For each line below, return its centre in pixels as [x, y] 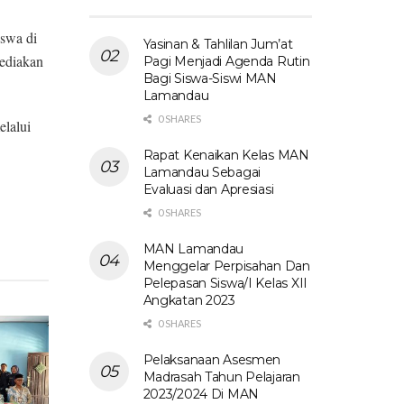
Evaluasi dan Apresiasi [208, 189]
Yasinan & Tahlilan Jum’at [218, 44]
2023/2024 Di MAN [201, 394]
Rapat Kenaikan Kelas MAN [226, 155]
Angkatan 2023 [189, 300]
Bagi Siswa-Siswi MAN [210, 78]
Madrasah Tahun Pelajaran [221, 376]
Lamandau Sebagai [202, 172]
